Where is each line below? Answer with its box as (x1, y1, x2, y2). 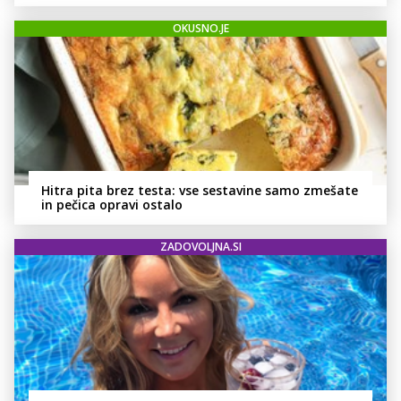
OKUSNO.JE (172, 21, 229, 37)
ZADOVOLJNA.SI (159, 239, 242, 255)
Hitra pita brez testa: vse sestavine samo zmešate (41, 182, 358, 200)
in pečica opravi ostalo (41, 196, 183, 214)
